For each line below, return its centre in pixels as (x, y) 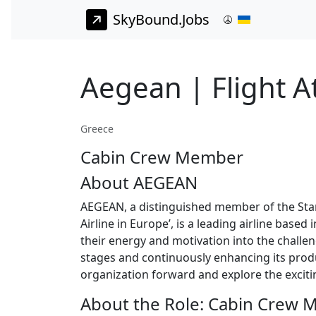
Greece (97, 129)
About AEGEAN (139, 183)
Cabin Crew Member (162, 157)
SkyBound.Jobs (161, 20)
